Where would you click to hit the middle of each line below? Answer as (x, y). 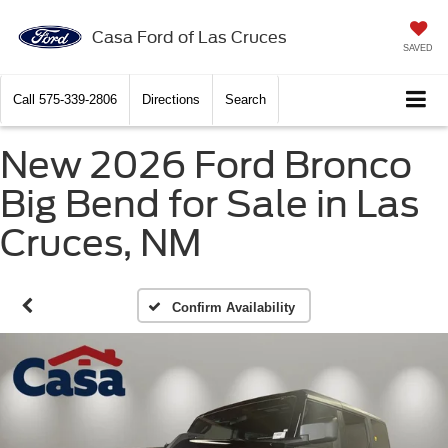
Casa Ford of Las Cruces (189, 37)
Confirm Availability (233, 308)
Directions (171, 100)
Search (245, 100)
